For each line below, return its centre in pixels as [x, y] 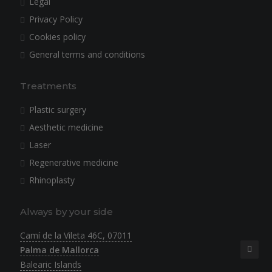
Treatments [48, 86]
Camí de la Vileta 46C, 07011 [76, 235]
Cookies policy [57, 37]
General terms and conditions [87, 54]
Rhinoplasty [52, 180]
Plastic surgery [58, 110]
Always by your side [66, 212]
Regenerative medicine [74, 162]
